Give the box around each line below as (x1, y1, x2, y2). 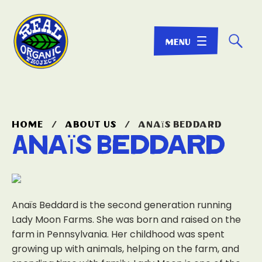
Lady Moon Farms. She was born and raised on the (12, 213, 241, 226)
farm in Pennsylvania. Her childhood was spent (12, 227, 225, 241)
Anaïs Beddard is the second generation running (12, 198, 232, 212)
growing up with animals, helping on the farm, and (12, 242, 239, 256)
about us (65, 120, 116, 129)
